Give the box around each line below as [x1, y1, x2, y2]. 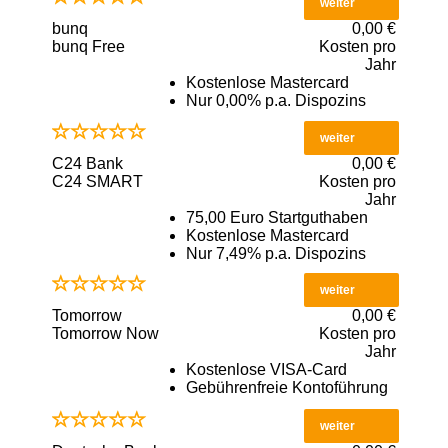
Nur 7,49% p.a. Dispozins [185, 245, 366, 263]
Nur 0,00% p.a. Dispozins [185, 91, 366, 109]
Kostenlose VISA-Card [185, 361, 347, 379]
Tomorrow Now [52, 325, 159, 343]
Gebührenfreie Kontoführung [185, 379, 388, 397]
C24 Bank [52, 155, 123, 173]
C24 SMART [52, 173, 143, 191]
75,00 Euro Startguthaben [185, 209, 368, 227]
